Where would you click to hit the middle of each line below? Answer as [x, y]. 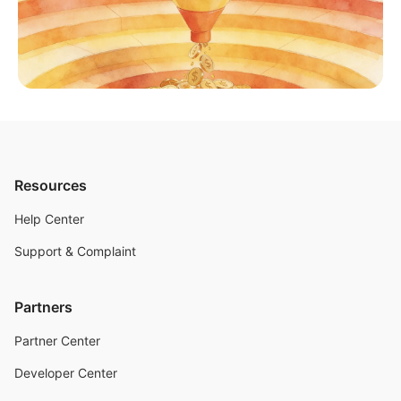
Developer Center [66, 373]
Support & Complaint [75, 251]
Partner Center [57, 341]
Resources [51, 185]
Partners [43, 307]
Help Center [49, 219]
